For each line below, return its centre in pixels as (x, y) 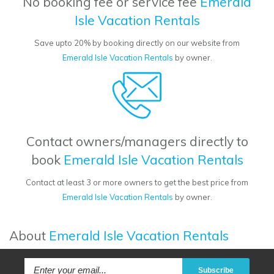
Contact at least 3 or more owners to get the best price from (137, 183)
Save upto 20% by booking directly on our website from (137, 43)
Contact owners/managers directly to (137, 142)
